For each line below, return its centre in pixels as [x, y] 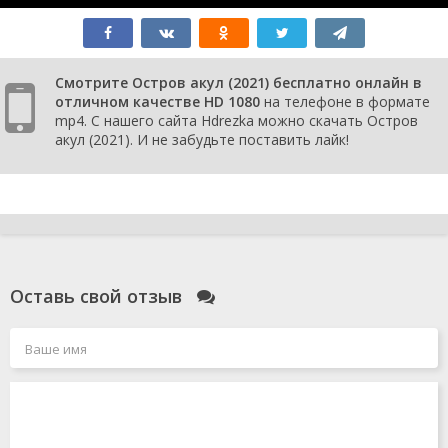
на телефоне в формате [345, 101]
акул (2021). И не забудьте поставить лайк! [202, 139]
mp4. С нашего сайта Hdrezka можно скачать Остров [236, 120]
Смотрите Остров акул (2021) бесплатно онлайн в [238, 82]
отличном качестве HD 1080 [157, 101]
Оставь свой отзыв [98, 296]
